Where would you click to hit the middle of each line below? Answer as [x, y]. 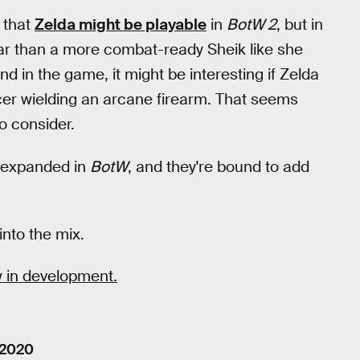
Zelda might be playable [121, 25]
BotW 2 [252, 25]
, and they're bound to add [219, 167]
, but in [300, 25]
